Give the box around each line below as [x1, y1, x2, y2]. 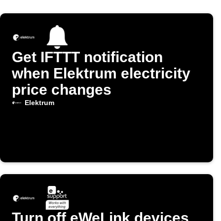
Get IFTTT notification [12, 49, 163, 66]
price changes [12, 81, 111, 98]
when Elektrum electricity [12, 65, 190, 82]
